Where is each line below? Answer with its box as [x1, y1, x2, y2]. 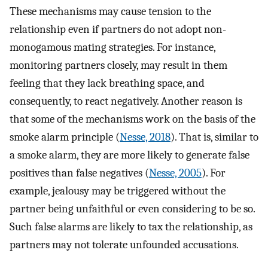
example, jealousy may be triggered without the [10, 184, 226, 197]
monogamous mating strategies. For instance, [10, 40, 215, 54]
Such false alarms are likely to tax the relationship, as [10, 220, 252, 233]
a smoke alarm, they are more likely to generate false [10, 148, 249, 162]
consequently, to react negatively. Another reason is [10, 94, 242, 108]
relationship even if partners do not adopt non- [10, 22, 226, 36]
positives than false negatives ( [10, 166, 149, 179]
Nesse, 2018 [120, 130, 170, 144]
